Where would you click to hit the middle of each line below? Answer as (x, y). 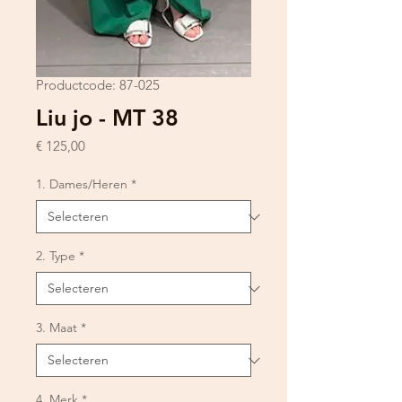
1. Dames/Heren (82, 184)
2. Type (56, 256)
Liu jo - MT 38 (107, 118)
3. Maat (57, 328)
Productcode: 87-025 (98, 85)
